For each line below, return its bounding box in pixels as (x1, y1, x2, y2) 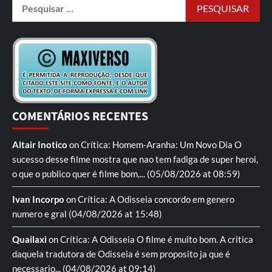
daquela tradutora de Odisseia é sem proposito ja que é (12, 248, 230, 260)
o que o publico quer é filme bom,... (12, 168, 147, 180)
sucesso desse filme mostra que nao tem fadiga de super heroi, (12, 154, 258, 165)
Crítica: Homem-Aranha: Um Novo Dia (81, 139, 233, 151)
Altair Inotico (12, 139, 67, 151)
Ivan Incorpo (12, 194, 64, 205)
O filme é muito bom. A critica (135, 234, 253, 245)
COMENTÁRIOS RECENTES (12, 108, 148, 126)
